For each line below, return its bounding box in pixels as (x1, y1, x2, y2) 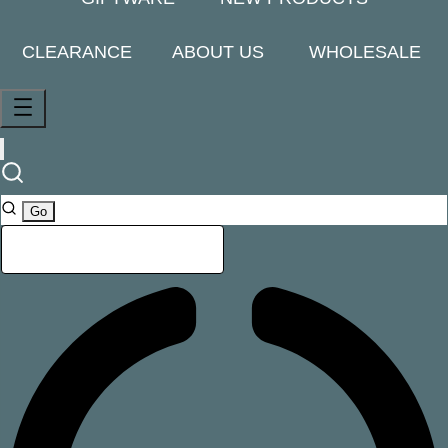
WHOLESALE (309, 42, 421, 62)
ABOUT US (172, 42, 264, 62)
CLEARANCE (22, 42, 132, 62)
